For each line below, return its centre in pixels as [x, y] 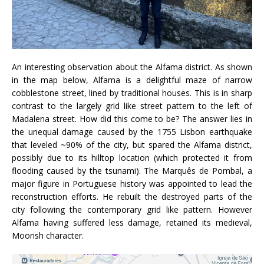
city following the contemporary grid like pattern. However [132, 209]
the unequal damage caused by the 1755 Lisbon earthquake [132, 131]
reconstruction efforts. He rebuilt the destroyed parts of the [132, 196]
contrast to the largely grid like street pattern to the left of [132, 105]
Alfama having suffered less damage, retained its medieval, [132, 222]
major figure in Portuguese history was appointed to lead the [132, 183]
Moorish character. [48, 235]
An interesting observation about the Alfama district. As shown [132, 67]
